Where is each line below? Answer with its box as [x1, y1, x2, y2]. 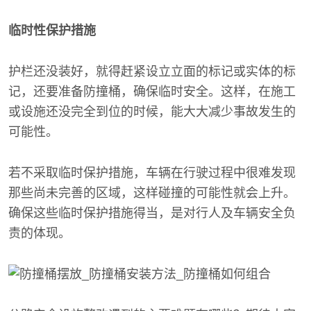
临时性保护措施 [8, 23, 96, 37]
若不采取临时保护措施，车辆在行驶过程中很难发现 [8, 165, 296, 180]
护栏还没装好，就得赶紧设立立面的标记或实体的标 [8, 64, 296, 78]
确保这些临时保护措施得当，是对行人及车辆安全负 [8, 205, 296, 220]
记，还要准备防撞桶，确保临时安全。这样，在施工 [8, 84, 296, 99]
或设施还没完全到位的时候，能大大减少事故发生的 [8, 104, 296, 119]
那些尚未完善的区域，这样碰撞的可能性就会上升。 [8, 185, 296, 200]
